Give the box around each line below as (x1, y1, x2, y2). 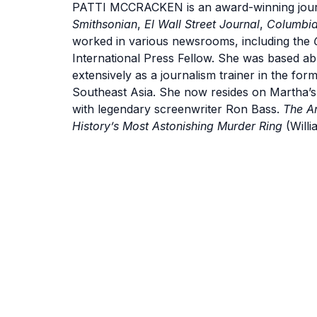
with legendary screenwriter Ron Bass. (72, 101, 283, 116)
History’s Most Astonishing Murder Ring (72, 118, 282, 133)
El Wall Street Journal (144, 16, 260, 31)
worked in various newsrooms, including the (72, 33, 313, 48)
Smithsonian (72, 16, 137, 31)
